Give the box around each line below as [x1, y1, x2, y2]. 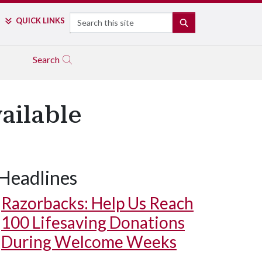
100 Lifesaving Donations [1, 212, 185, 232]
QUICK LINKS [15, 16, 65, 25]
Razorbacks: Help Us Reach [1, 193, 194, 213]
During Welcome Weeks [1, 232, 177, 251]
